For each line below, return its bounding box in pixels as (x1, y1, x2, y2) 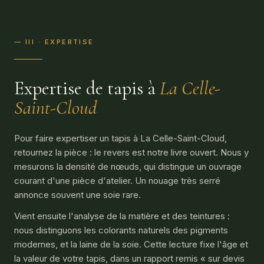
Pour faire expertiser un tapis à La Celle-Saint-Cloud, (14, 133, 227, 144)
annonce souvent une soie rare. (14, 189, 141, 200)
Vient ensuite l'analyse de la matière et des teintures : (14, 210, 230, 222)
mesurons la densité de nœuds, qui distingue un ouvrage (14, 161, 242, 172)
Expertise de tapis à (14, 77, 160, 100)
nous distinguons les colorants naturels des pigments (14, 225, 228, 236)
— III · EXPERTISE (14, 37, 94, 46)
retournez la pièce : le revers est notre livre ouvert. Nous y (14, 147, 249, 158)
